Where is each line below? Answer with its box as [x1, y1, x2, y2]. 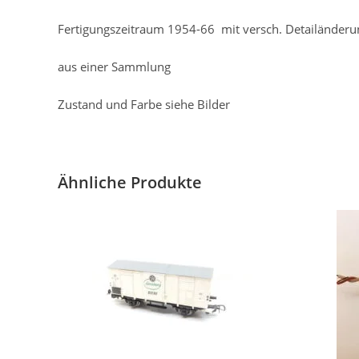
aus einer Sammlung [58, 58, 171, 75]
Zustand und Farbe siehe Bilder [58, 95, 230, 112]
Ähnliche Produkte [58, 171, 202, 193]
